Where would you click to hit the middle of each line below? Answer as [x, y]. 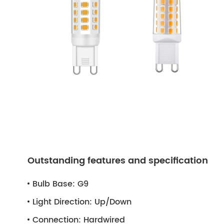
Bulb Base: [54, 184]
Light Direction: [62, 202]
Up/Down [112, 202]
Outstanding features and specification [118, 161]
